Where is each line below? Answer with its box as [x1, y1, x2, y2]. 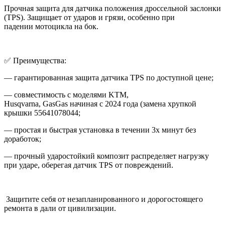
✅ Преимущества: [4, 56, 66, 65]
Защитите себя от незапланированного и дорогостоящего [4, 194, 203, 203]
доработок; [4, 134, 41, 143]
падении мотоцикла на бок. [4, 22, 98, 31]
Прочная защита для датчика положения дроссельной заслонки [4, 4, 221, 13]
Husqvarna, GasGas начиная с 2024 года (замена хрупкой [4, 99, 196, 108]
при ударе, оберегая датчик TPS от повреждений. [4, 160, 173, 169]
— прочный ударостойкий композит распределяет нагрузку [4, 151, 209, 160]
